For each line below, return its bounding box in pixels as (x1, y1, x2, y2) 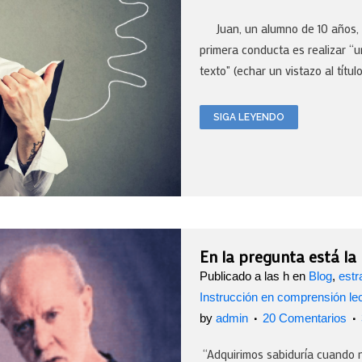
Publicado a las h (200, 268, 289, 283)
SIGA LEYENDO (213, 112, 284, 124)
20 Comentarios (263, 310, 347, 325)
